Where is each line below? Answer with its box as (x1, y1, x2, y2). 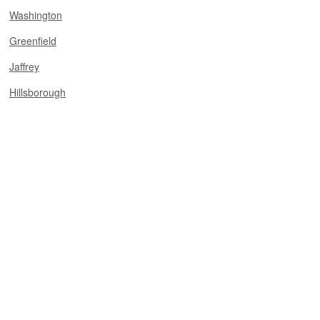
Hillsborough (9, 85, 66, 99)
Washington (9, 8, 62, 22)
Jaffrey (9, 59, 39, 74)
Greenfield (9, 34, 56, 48)
